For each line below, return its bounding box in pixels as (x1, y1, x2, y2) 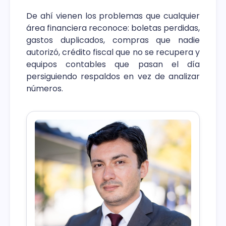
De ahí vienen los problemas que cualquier (26, 10, 200, 22)
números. (26, 83, 63, 95)
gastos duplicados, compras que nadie (26, 34, 200, 46)
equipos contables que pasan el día (26, 59, 200, 71)
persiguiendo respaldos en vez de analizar (26, 71, 200, 83)
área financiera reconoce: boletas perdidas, (26, 22, 200, 34)
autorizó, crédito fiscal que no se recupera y (26, 46, 200, 59)
